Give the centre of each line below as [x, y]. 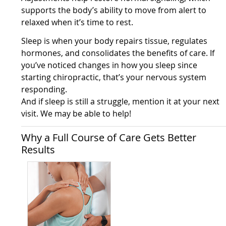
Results [38, 150]
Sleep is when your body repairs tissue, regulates [115, 41]
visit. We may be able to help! [76, 114]
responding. [44, 90]
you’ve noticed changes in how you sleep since [109, 65]
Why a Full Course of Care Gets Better [109, 138]
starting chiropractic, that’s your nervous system [114, 77]
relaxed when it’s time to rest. [77, 22]
